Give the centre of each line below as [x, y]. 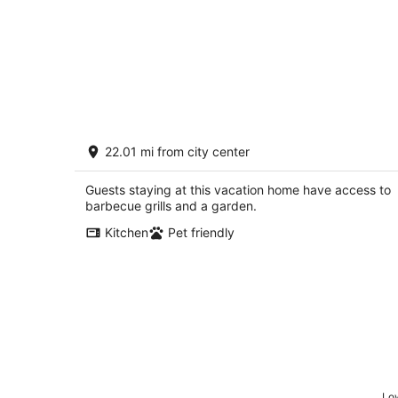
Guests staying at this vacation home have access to [238, 190]
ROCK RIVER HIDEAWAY [176, 142]
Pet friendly [201, 233]
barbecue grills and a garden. [171, 206]
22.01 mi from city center [177, 152]
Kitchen [127, 233]
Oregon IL [107, 159]
